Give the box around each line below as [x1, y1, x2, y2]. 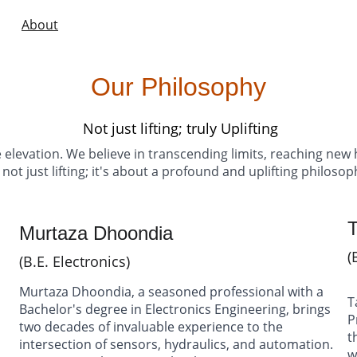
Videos [182, 16, 222, 33]
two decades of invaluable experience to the [19, 318, 286, 335]
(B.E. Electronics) [19, 252, 130, 271]
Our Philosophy [91, 73, 266, 101]
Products [58, 16, 113, 33]
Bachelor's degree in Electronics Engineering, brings [19, 300, 334, 318]
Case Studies [222, 16, 299, 33]
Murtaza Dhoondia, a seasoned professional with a [19, 283, 327, 300]
